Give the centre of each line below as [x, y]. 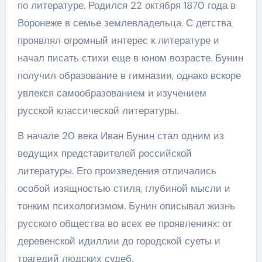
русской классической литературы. [98, 110]
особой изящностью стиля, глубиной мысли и [124, 188]
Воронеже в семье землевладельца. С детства [124, 23]
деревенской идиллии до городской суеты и [119, 241]
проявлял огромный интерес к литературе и [118, 40]
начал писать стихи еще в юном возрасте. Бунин [130, 58]
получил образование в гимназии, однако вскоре [129, 75]
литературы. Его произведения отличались [117, 170]
